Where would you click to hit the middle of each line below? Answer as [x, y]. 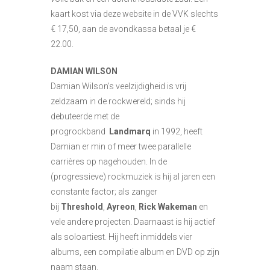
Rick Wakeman [168, 206]
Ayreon [121, 206]
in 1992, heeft [177, 131]
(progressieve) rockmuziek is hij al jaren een [133, 176]
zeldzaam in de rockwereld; [102, 101]
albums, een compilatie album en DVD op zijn [135, 252]
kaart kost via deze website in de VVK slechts [134, 14]
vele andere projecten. [92, 221]
